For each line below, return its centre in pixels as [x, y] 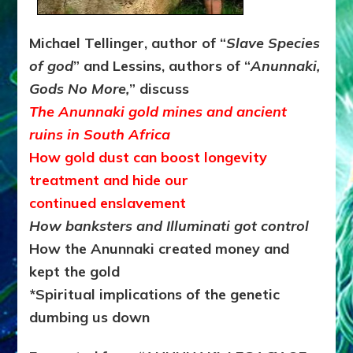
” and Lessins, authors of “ [162, 65]
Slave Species [273, 43]
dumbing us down [90, 317]
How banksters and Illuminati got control [169, 225]
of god [52, 65]
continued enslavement [108, 203]
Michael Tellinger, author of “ [128, 43]
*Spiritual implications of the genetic [155, 294]
